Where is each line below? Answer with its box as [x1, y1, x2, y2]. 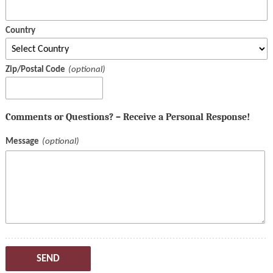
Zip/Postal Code [5, 65, 65, 74]
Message [5, 136, 39, 146]
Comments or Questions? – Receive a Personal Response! [5, 110, 250, 122]
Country [5, 26, 35, 35]
